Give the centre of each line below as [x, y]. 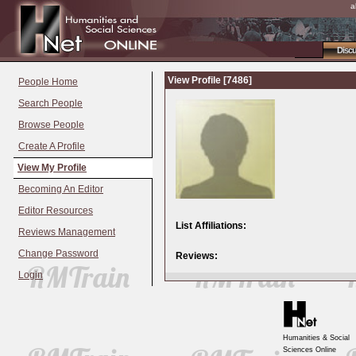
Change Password [58, 254]
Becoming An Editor [61, 190]
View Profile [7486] [210, 80]
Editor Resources [56, 211]
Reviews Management [67, 232]
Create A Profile [52, 146]
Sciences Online [310, 350]
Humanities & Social [316, 338]
